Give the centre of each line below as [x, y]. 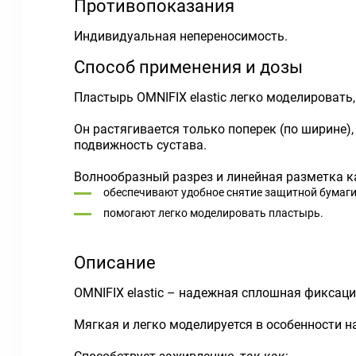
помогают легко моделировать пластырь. [213, 213]
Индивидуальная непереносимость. [181, 36]
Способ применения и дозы [188, 67]
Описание [115, 263]
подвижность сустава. [140, 145]
